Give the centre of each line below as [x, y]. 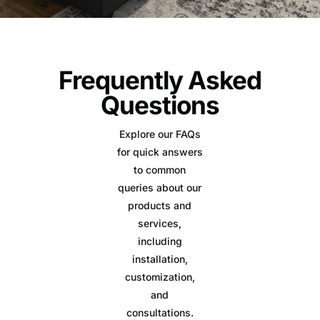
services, [160, 223]
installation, [160, 259]
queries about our [160, 187]
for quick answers [160, 151]
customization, [160, 276]
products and [160, 205]
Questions [160, 105]
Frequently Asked [160, 80]
